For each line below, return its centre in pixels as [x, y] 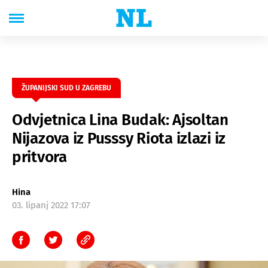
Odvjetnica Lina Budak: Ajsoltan [120, 120]
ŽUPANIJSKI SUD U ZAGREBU [66, 88]
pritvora [39, 157]
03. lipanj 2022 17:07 [51, 205]
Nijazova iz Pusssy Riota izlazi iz [119, 138]
